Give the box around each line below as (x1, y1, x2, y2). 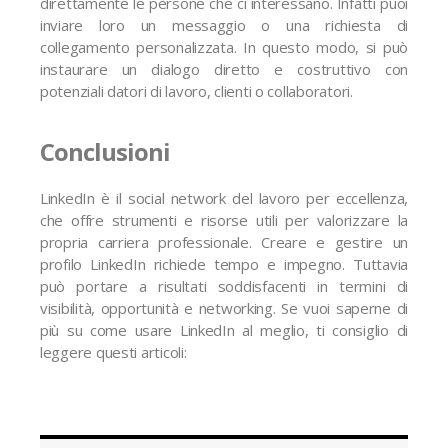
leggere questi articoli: (40, 342, 187, 362)
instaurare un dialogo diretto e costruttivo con (40, 59, 408, 79)
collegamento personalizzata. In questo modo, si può (40, 37, 408, 57)
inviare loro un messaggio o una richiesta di (40, 15, 408, 35)
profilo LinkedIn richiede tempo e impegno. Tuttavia (40, 254, 408, 274)
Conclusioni (40, 135, 171, 168)
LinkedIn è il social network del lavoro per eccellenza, (40, 188, 408, 208)
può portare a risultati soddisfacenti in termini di (40, 276, 408, 296)
